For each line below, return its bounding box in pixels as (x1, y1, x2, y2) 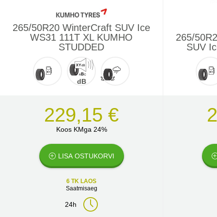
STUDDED (59, 42, 104, 52)
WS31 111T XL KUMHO (30, 32, 133, 43)
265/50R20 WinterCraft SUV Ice (13, 22, 150, 33)
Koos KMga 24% (56, 125, 107, 133)
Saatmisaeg (65, 185, 97, 192)
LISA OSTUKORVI (58, 152, 114, 160)
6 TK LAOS (66, 178, 96, 185)
